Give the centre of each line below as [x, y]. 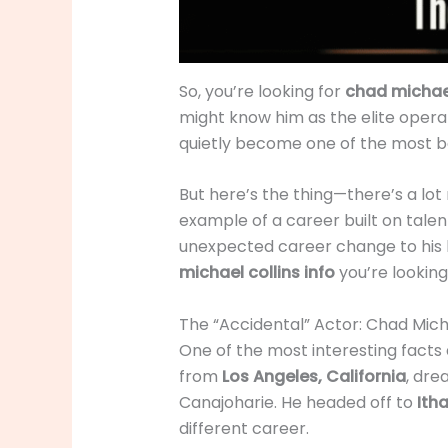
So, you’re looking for [261, 91]
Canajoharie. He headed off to [297, 402]
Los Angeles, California [313, 376]
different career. [243, 428]
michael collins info [256, 273]
